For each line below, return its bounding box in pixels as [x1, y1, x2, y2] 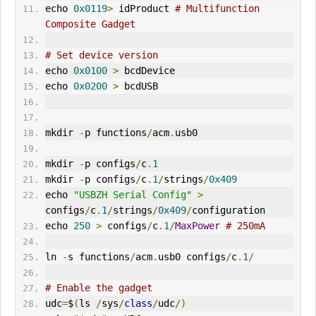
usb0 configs [157, 251, 226, 263]
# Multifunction [174, 3, 260, 15]
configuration [191, 205, 265, 217]
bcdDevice [118, 65, 175, 77]
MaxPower [174, 220, 220, 232]
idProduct [112, 3, 175, 15]
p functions [84, 127, 147, 139]
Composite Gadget [44, 18, 135, 30]
